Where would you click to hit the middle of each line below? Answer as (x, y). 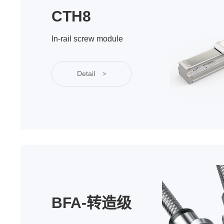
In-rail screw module (87, 39)
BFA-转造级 (92, 202)
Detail (86, 73)
